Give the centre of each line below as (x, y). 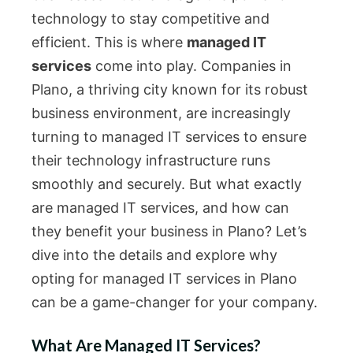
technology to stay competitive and (150, 19)
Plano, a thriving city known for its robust (170, 90)
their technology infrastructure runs (151, 161)
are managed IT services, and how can (160, 208)
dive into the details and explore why (154, 255)
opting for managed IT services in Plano (164, 279)
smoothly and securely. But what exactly (167, 184)
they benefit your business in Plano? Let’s (169, 232)
